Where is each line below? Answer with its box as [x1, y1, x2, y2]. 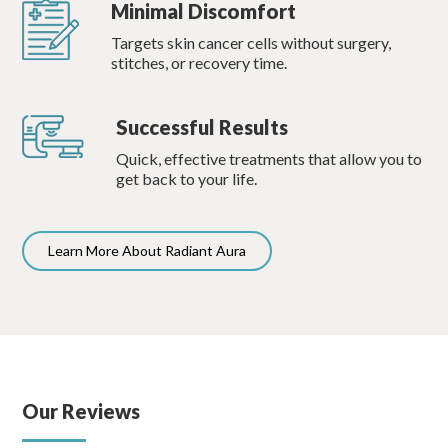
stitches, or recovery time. [110, 53, 287, 73]
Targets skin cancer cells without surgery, [110, 33, 391, 53]
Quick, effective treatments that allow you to [115, 149, 422, 169]
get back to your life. [115, 169, 257, 189]
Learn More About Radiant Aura [48, 242, 247, 260]
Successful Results [115, 115, 288, 140]
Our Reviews [22, 399, 141, 424]
